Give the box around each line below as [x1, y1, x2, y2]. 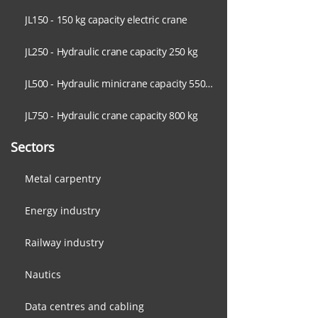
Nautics [25, 268, 61, 281]
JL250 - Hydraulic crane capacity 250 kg [25, 45, 198, 58]
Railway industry [25, 236, 104, 249]
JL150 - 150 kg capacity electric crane [25, 13, 188, 26]
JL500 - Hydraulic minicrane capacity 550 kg [205, 77, 214, 90]
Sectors [11, 138, 55, 155]
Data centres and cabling [25, 300, 144, 313]
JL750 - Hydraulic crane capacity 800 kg [25, 109, 198, 122]
